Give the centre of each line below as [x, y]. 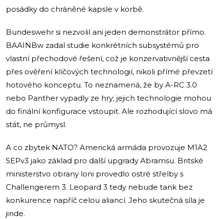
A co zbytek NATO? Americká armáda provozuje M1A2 [107, 147]
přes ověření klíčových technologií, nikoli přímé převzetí [109, 71]
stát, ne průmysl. [36, 124]
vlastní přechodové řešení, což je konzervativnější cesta [108, 58]
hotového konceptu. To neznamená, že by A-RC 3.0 [101, 85]
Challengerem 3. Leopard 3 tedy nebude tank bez [99, 187]
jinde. [15, 213]
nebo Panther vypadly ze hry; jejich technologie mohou [109, 98]
